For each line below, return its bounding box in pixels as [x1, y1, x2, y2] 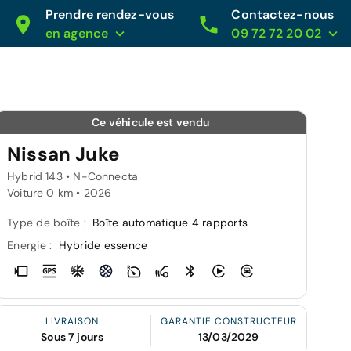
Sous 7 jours [41, 330, 104, 344]
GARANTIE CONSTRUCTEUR [160, 315, 297, 327]
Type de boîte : [7, 215, 89, 230]
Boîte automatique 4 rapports [92, 215, 248, 230]
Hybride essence [58, 238, 148, 252]
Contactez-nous [231, 6, 334, 23]
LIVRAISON [45, 315, 100, 327]
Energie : [7, 238, 56, 252]
